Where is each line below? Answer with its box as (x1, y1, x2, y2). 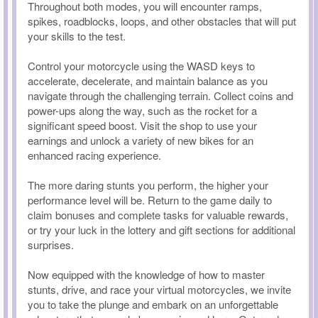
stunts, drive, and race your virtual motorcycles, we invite (28, 282, 291, 297)
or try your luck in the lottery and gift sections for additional (28, 222, 295, 237)
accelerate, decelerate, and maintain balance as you (28, 73, 268, 88)
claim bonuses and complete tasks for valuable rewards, (28, 207, 288, 222)
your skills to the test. (28, 28, 126, 43)
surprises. (28, 237, 74, 252)
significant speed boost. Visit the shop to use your (28, 118, 257, 133)
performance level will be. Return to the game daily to (28, 192, 272, 207)
